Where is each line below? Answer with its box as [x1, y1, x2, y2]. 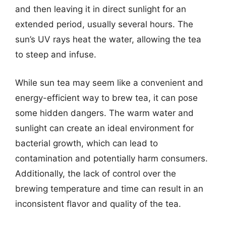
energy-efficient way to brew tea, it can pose [15, 92, 198, 103]
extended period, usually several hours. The [15, 19, 193, 29]
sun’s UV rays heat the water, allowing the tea [15, 34, 201, 44]
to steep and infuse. [15, 49, 96, 60]
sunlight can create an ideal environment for [15, 123, 194, 133]
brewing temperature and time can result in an [15, 183, 203, 194]
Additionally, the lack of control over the [15, 168, 176, 179]
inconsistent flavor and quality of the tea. [15, 198, 181, 209]
